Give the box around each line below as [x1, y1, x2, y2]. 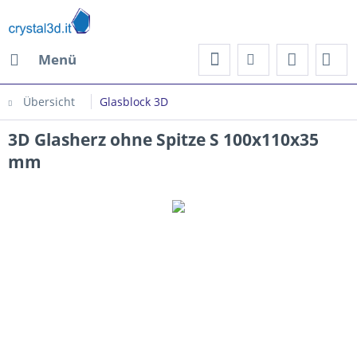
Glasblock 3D [100, 94, 168, 109]
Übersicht [23, 94, 75, 109]
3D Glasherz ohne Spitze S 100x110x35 [8, 128, 319, 151]
